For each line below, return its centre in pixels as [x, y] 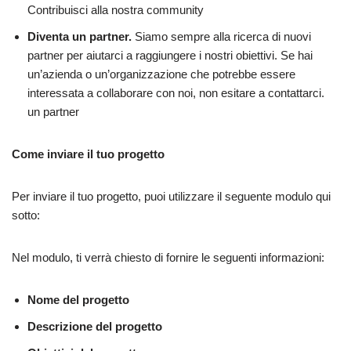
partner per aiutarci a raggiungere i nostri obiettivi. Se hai [170, 55]
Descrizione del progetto [95, 326]
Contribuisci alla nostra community [116, 9]
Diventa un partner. [80, 36]
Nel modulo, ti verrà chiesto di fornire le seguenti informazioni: [168, 257]
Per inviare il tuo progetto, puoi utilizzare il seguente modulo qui [171, 196]
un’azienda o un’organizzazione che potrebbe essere [161, 74]
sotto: [26, 215]
